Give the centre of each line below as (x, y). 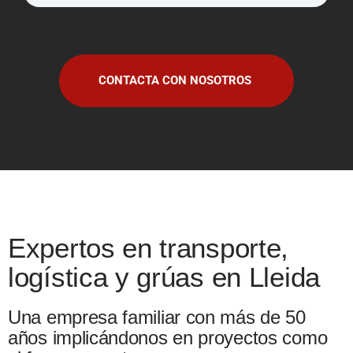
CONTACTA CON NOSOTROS (175, 80)
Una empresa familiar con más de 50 (157, 317)
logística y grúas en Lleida (164, 277)
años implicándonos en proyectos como (168, 337)
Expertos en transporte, (149, 247)
